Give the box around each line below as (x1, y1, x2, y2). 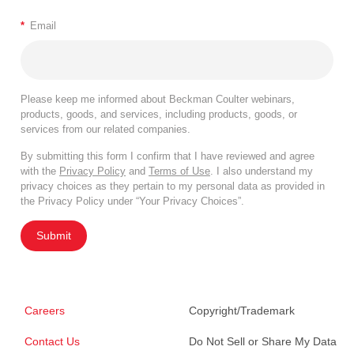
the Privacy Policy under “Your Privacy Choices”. (21, 195, 244, 208)
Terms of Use (149, 165, 210, 178)
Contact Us (24, 335, 80, 348)
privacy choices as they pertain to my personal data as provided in (21, 180, 325, 193)
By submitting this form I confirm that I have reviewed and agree (21, 150, 314, 163)
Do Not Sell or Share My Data (189, 335, 337, 348)
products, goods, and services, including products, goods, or (21, 108, 297, 121)
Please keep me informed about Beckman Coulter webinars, (21, 93, 295, 106)
